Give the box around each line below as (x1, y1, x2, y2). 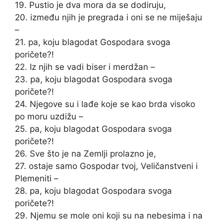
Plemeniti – (15, 173, 58, 183)
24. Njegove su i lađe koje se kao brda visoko (15, 99, 195, 109)
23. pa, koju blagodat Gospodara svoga (15, 74, 172, 84)
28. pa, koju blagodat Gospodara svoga (15, 186, 172, 196)
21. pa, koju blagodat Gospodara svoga (15, 37, 170, 47)
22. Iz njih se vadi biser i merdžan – (15, 62, 155, 72)
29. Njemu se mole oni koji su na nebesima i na (15, 211, 203, 221)
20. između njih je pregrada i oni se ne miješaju (15, 12, 202, 22)
